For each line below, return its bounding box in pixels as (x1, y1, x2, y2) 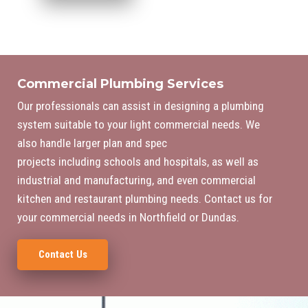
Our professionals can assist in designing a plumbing (17, 99, 265, 113)
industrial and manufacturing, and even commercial (17, 173, 256, 188)
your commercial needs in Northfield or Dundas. (17, 210, 240, 225)
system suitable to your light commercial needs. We (17, 118, 261, 132)
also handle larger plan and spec (17, 136, 168, 151)
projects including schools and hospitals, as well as (17, 155, 259, 169)
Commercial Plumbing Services (17, 76, 224, 91)
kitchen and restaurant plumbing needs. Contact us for (17, 192, 273, 206)
